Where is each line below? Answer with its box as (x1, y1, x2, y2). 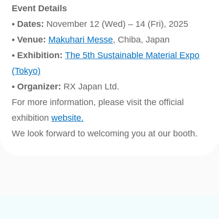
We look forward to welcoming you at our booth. (12, 129, 197, 138)
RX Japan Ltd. (64, 82, 119, 91)
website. (51, 113, 84, 123)
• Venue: (12, 35, 48, 44)
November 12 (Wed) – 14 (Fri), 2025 (46, 19, 188, 29)
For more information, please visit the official (12, 97, 184, 107)
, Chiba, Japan (113, 35, 170, 44)
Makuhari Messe (48, 35, 113, 44)
